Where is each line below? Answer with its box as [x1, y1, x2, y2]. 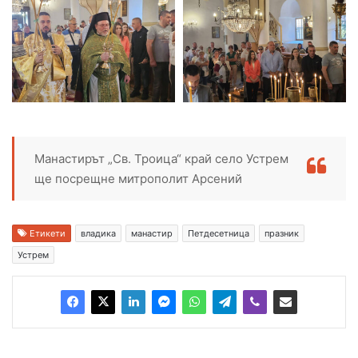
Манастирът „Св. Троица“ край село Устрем [34, 151, 288, 167]
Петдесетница [188, 228, 249, 240]
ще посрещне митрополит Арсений [34, 171, 242, 187]
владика [81, 228, 116, 240]
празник [265, 228, 299, 240]
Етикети [27, 228, 66, 240]
